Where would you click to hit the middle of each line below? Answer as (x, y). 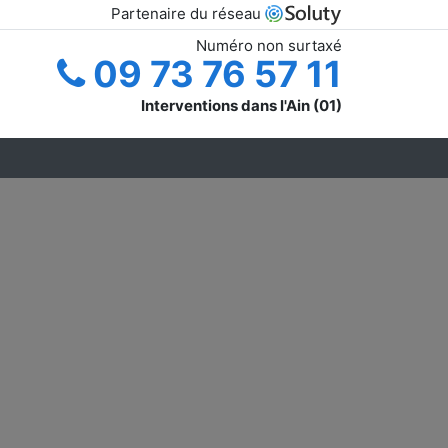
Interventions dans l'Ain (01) (241, 105)
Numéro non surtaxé (269, 45)
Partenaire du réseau (188, 13)
